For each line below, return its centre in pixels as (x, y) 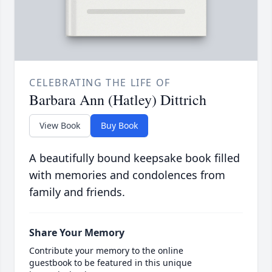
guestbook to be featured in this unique (110, 263)
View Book (60, 126)
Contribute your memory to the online (106, 251)
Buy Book (119, 126)
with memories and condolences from (127, 175)
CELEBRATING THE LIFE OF (100, 83)
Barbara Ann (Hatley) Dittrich (118, 100)
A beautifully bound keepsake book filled (134, 158)
